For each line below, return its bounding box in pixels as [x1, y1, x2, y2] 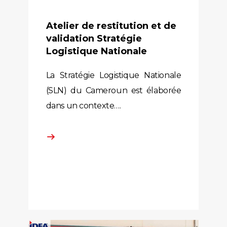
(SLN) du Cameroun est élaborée [46, 86, 181, 96]
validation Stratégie [46, 33, 142, 45]
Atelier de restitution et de [46, 20, 176, 32]
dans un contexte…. [46, 101, 121, 111]
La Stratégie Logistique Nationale [46, 70, 181, 81]
